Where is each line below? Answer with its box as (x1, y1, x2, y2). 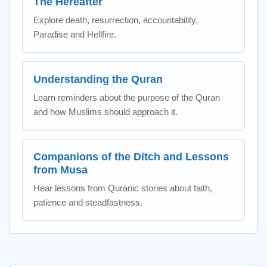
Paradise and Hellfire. (33, 29, 116, 39)
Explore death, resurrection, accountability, (33, 15, 198, 25)
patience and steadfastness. (33, 197, 142, 207)
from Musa (33, 164, 88, 176)
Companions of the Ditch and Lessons (33, 151, 229, 163)
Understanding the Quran (33, 73, 163, 85)
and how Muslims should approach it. (33, 107, 178, 117)
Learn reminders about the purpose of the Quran (33, 92, 220, 103)
